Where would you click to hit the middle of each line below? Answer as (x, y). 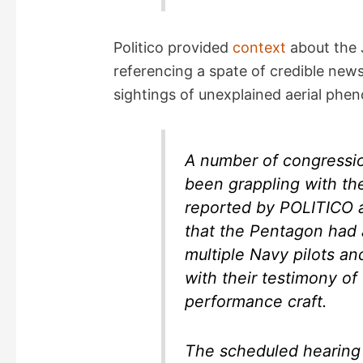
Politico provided (173, 47)
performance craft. (256, 302)
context (260, 47)
